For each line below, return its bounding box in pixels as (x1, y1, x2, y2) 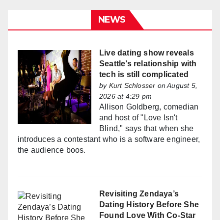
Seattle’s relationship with (99, 59, 197, 68)
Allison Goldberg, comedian (99, 103, 199, 111)
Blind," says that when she (99, 124, 194, 133)
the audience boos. (18, 146, 86, 155)
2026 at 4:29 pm (99, 92, 152, 101)
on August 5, (155, 82, 198, 90)
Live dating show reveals (99, 49, 194, 57)
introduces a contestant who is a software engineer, (18, 135, 200, 144)
